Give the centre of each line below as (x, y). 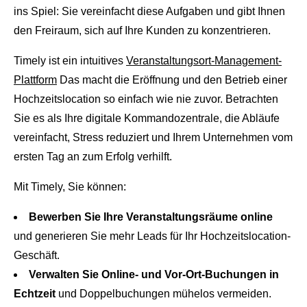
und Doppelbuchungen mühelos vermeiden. (163, 294)
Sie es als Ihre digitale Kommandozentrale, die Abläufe (147, 119)
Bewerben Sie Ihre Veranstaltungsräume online (151, 217)
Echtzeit (35, 294)
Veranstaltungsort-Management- (204, 61)
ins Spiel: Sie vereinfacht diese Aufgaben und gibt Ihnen (149, 12)
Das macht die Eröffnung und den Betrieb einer (172, 80)
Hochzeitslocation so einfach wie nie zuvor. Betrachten (146, 99)
